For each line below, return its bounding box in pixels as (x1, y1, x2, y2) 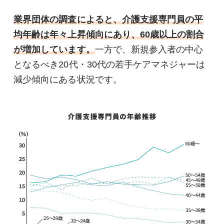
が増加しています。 (13, 44, 95, 54)
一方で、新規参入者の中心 (94, 44, 203, 54)
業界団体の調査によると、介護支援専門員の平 (13, 14, 203, 24)
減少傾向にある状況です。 (13, 74, 122, 84)
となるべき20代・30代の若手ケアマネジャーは (13, 59, 205, 69)
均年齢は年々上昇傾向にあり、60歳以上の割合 (13, 29, 204, 39)
